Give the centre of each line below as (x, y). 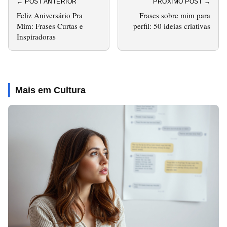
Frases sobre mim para (175, 15)
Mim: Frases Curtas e (50, 26)
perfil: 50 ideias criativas (172, 26)
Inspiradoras (36, 36)
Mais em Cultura (50, 90)
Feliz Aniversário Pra (50, 15)
